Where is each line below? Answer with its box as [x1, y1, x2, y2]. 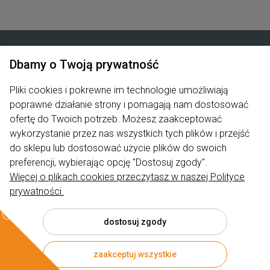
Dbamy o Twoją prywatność [10, 57, 159, 72]
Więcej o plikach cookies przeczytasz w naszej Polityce [10, 171, 245, 183]
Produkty [116, 98, 154, 108]
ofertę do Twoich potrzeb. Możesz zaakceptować [10, 113, 222, 125]
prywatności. [10, 186, 64, 197]
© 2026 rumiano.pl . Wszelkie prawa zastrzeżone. [19, 243, 189, 253]
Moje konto [112, 148, 158, 158]
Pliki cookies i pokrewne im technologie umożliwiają [10, 84, 228, 96]
